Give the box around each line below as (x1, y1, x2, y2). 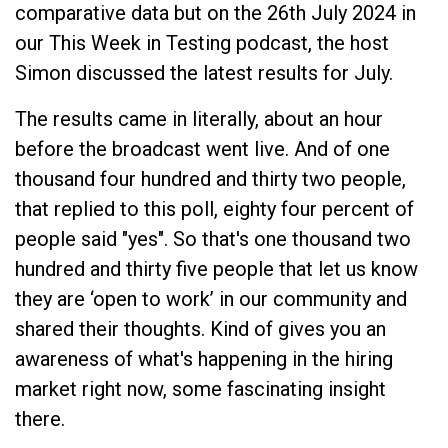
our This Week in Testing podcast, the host (15, 30, 389, 55)
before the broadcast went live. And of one (15, 136, 390, 161)
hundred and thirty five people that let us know (15, 256, 418, 281)
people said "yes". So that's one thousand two (15, 226, 411, 251)
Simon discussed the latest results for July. (15, 60, 398, 85)
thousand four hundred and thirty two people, (15, 166, 406, 191)
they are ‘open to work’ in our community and (15, 286, 407, 311)
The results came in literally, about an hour (15, 106, 383, 131)
